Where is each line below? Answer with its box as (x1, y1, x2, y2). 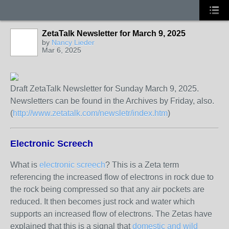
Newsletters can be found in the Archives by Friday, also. (10, 97, 214, 105)
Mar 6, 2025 (42, 46, 81, 54)
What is (10, 161, 39, 169)
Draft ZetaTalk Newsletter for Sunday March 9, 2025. (10, 84, 199, 93)
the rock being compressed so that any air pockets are (10, 185, 204, 194)
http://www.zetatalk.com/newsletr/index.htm (13, 109, 168, 118)
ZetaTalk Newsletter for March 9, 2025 (42, 29, 186, 38)
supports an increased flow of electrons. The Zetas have (10, 210, 212, 218)
